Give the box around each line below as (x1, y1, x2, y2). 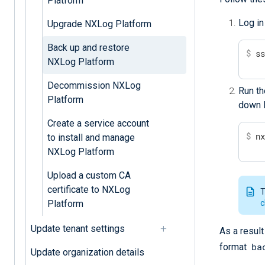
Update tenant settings (30, 222, 125, 234)
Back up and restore (47, 41, 130, 53)
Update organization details (30, 246, 144, 258)
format (219, 241, 249, 253)
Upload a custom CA (47, 169, 131, 181)
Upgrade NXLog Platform (47, 18, 151, 30)
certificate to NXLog (47, 183, 130, 195)
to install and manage (47, 131, 135, 143)
